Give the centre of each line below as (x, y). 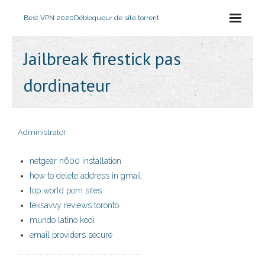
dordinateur (67, 85)
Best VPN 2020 (49, 18)
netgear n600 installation (75, 161)
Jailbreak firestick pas (102, 58)
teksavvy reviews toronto (74, 205)
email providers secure (71, 235)
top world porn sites (66, 190)
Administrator (42, 132)
